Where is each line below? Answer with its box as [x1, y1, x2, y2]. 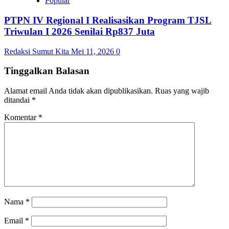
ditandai [4, 96, 32, 104]
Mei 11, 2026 [71, 47, 116, 56]
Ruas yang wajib [155, 86, 209, 95]
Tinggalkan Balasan [4, 65, 89, 77]
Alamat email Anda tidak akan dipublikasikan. [4, 86, 153, 95]
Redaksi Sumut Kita [4, 47, 71, 56]
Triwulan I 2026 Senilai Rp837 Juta [4, 26, 155, 37]
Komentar [4, 113, 38, 122]
